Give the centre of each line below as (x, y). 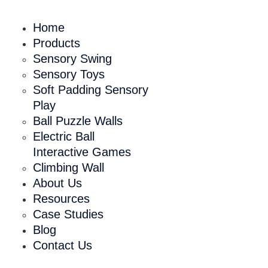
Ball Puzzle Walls (77, 121)
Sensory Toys (68, 74)
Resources (61, 198)
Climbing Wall (68, 167)
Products (56, 43)
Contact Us (62, 245)
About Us (57, 183)
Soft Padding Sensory (90, 89)
